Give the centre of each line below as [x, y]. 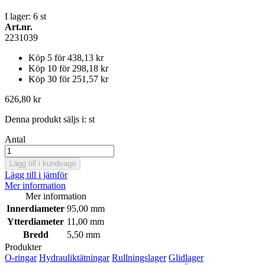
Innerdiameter [35, 209]
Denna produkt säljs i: [46, 119]
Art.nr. [19, 27]
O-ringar [21, 258]
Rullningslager [139, 258]
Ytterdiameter [35, 222]
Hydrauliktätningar [74, 258]
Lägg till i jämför [36, 175]
